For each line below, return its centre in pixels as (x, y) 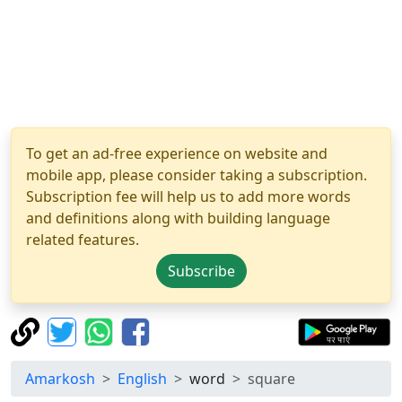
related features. (83, 240)
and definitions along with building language (178, 218)
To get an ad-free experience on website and (177, 153)
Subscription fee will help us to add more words (188, 197)
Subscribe (201, 271)
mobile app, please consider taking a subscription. (197, 175)
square (271, 379)
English (142, 379)
